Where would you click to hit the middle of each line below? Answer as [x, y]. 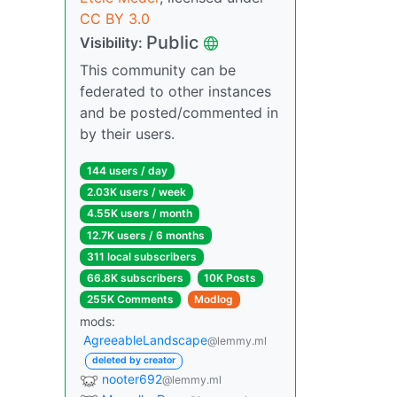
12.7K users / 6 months [145, 235]
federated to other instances [175, 91]
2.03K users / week [136, 192]
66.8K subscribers [135, 277]
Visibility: [113, 43]
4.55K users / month [139, 214]
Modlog [214, 300]
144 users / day [127, 171]
